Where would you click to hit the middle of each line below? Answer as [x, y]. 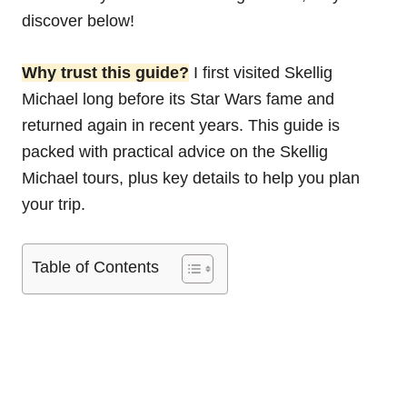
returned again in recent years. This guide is [181, 126]
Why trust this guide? [105, 73]
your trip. [54, 205]
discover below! [78, 21]
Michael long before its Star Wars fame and [178, 99]
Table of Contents [95, 268]
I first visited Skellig [261, 73]
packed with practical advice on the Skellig [175, 152]
